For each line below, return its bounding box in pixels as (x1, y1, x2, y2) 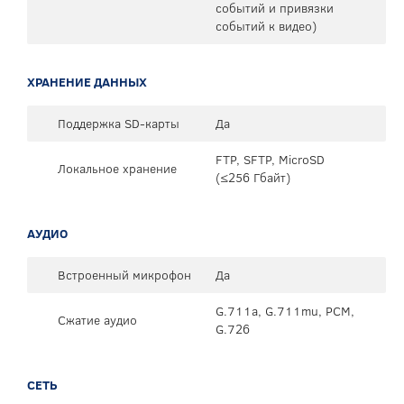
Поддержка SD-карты (58, 114, 179, 133)
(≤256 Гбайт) (216, 168, 290, 187)
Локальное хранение (58, 159, 177, 178)
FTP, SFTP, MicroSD (216, 150, 325, 169)
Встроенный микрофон (58, 265, 191, 284)
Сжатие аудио (58, 310, 137, 329)
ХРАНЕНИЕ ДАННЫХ (27, 72, 147, 91)
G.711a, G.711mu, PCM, (216, 301, 354, 320)
